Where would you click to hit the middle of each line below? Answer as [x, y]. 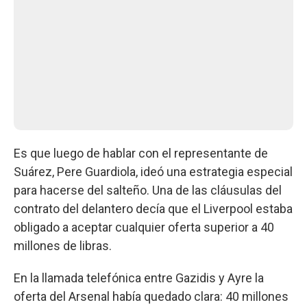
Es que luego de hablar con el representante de [141, 153]
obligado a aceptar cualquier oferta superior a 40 [144, 227]
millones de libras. [63, 245]
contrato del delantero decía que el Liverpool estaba [153, 208]
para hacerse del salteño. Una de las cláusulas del [148, 190]
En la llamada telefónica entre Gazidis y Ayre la [139, 278]
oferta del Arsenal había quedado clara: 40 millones [151, 296]
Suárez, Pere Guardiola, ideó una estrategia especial [153, 171]
